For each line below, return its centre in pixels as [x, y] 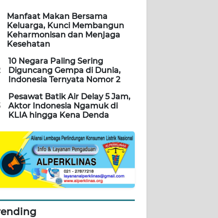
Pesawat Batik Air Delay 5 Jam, [69, 97]
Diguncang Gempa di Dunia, [64, 71]
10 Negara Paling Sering [56, 61]
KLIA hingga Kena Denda [59, 115]
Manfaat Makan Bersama [57, 17]
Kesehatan [28, 44]
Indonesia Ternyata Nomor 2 [64, 80]
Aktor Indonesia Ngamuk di [63, 106]
